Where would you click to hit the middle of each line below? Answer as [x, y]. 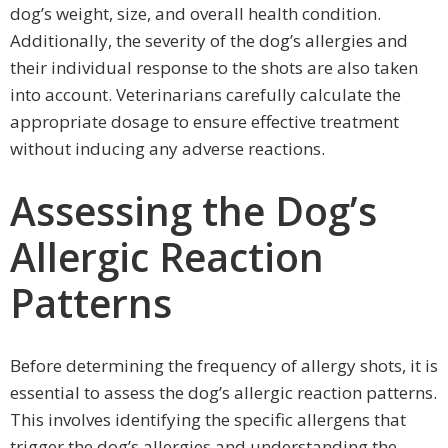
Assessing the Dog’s [193, 211]
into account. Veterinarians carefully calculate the [205, 95]
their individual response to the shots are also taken [214, 68]
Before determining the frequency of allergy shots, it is [224, 366]
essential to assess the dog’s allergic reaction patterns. [223, 393]
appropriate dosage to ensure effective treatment [204, 122]
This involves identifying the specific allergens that [208, 420]
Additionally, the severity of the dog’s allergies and [209, 41]
